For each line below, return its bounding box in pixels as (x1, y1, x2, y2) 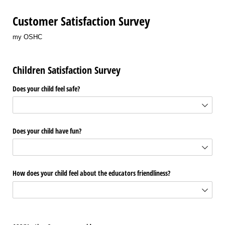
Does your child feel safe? (13, 83, 80, 93)
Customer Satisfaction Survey (13, 13, 150, 30)
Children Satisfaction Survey (13, 63, 121, 77)
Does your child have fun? (13, 126, 81, 136)
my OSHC (13, 33, 42, 41)
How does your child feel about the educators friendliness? (13, 168, 170, 178)
